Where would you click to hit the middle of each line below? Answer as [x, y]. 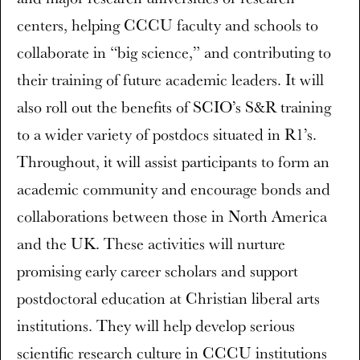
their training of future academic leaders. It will [170, 80]
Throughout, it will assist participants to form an [173, 162]
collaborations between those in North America [172, 216]
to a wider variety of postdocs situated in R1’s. [167, 134]
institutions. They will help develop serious [156, 325]
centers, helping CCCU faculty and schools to [168, 25]
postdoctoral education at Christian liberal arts [168, 298]
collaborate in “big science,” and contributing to [174, 52]
